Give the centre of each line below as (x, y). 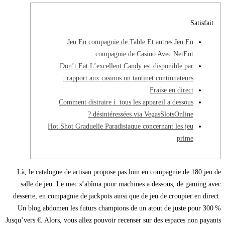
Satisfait (202, 23)
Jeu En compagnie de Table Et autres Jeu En (130, 42)
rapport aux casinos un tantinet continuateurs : (130, 78)
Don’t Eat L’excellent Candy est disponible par (127, 66)
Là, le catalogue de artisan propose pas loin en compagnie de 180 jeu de (119, 172)
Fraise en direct (172, 90)
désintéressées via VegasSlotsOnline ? (143, 115)
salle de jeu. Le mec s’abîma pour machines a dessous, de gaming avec (121, 184)
